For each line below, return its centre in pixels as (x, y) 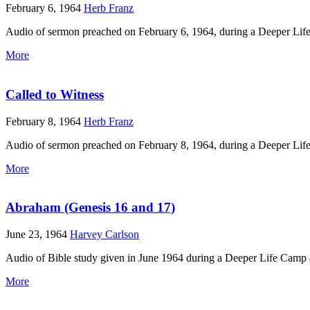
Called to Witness (55, 94)
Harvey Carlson (104, 235)
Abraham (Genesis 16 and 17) (90, 208)
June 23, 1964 (38, 235)
